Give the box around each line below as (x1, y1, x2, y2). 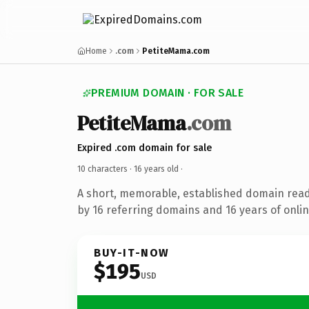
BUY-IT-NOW (94, 246, 170, 259)
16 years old (134, 163, 179, 174)
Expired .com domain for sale (77, 141, 212, 154)
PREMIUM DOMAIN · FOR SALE (91, 86, 243, 99)
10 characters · (77, 163, 134, 174)
